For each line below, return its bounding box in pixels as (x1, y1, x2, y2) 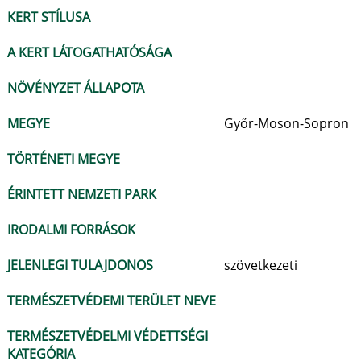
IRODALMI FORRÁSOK (7, 221, 135, 239)
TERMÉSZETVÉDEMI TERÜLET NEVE (7, 292, 216, 309)
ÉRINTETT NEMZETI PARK (7, 185, 156, 203)
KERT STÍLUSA (7, 8, 90, 26)
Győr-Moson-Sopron (223, 114, 349, 132)
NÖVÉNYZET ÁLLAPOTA (7, 79, 144, 97)
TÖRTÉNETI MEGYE (7, 150, 120, 168)
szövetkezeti (223, 256, 297, 274)
